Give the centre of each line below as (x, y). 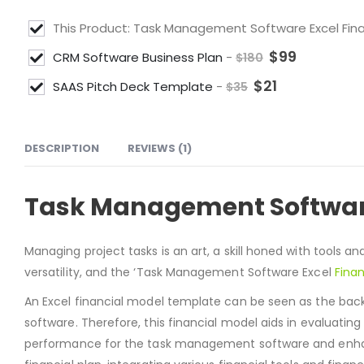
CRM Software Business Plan (139, 57)
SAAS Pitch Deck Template (134, 86)
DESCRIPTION (62, 148)
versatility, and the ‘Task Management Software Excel (180, 272)
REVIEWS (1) (160, 148)
